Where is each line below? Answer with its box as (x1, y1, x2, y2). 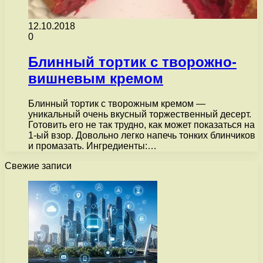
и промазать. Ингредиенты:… (28, 140, 157, 151)
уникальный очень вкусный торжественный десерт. (28, 109, 251, 119)
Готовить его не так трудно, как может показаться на (28, 119, 255, 130)
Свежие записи (5, 160, 72, 171)
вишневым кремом (28, 70, 163, 86)
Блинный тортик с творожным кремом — (28, 98, 205, 109)
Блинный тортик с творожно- (28, 53, 237, 70)
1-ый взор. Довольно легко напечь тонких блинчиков (28, 130, 255, 140)
